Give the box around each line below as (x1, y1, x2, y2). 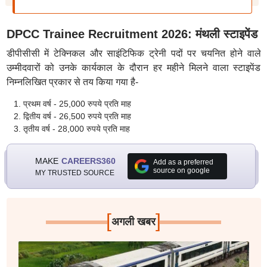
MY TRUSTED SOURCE (35, 168, 114, 177)
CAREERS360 (61, 156, 116, 166)
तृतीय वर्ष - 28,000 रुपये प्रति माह (23, 124, 130, 133)
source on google (153, 166, 210, 175)
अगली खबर (111, 216, 156, 228)
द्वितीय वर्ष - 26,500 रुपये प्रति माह (23, 111, 131, 121)
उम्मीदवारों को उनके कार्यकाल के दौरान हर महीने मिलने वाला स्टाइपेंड (6, 63, 261, 73)
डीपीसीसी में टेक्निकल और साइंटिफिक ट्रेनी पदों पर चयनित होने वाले (6, 48, 261, 58)
